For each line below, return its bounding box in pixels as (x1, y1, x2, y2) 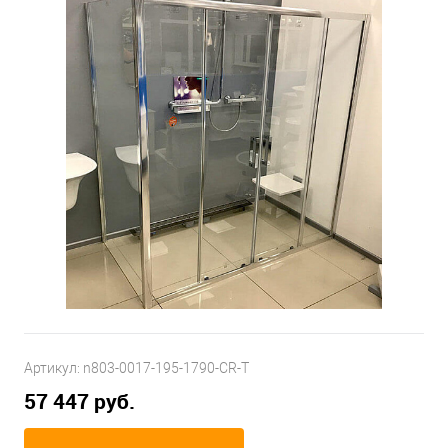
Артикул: (24, 360, 83, 376)
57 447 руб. (24, 387, 135, 415)
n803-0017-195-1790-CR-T (83, 360, 249, 376)
